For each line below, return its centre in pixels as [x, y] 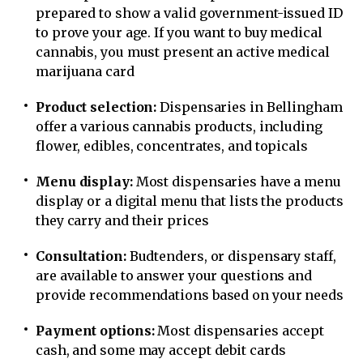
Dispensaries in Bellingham [250, 107]
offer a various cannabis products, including [179, 126]
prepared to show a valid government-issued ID [189, 13]
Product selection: [96, 107]
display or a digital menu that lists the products [190, 201]
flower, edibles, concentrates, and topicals [172, 145]
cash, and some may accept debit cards [161, 350]
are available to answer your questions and [174, 275]
